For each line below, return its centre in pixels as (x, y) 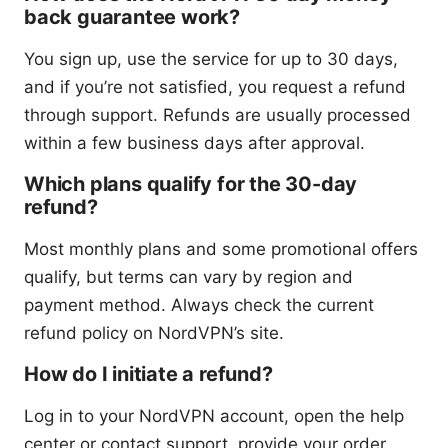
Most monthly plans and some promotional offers (221, 249)
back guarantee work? (132, 17)
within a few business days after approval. (194, 143)
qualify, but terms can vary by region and (188, 277)
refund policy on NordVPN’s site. (154, 333)
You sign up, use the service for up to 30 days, (211, 59)
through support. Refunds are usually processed (217, 115)
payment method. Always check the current (199, 305)
